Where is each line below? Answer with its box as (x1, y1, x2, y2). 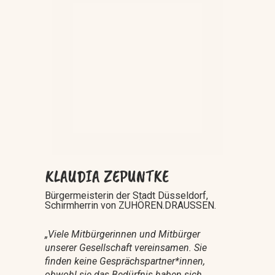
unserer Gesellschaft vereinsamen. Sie (44, 241, 207, 254)
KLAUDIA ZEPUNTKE (44, 165, 169, 187)
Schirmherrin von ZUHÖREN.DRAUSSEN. (44, 199, 216, 211)
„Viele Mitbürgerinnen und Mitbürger (44, 228, 200, 240)
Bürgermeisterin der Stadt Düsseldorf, (44, 189, 208, 201)
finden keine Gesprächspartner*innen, (44, 255, 205, 267)
